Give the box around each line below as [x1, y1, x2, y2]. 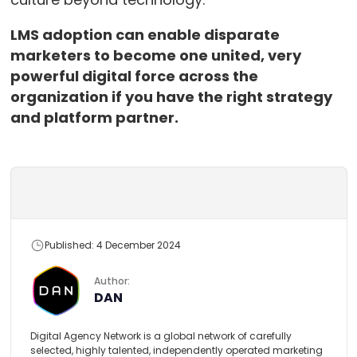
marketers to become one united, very [10, 45, 301, 66]
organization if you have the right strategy [10, 87, 332, 108]
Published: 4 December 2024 [44, 238, 181, 253]
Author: [93, 274, 130, 288]
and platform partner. [10, 108, 178, 128]
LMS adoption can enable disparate [10, 25, 280, 45]
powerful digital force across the [10, 66, 258, 87]
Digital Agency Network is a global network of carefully [29, 329, 292, 343]
